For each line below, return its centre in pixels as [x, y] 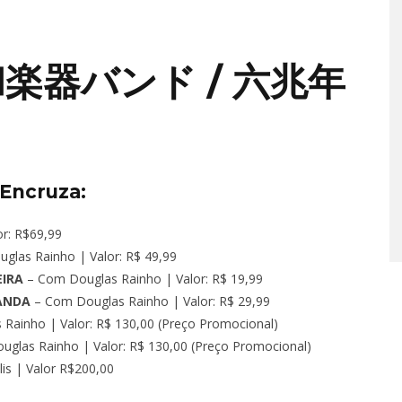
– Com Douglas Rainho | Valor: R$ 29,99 [150, 301]
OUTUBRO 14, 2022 [282, 77]
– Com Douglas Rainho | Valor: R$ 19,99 [143, 278]
